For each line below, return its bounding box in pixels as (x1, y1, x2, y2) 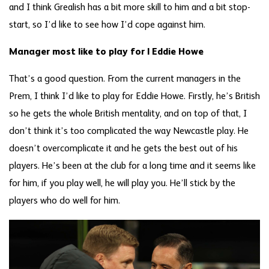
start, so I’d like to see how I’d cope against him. (9, 20, 205, 30)
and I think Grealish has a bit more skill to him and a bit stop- (9, 2, 250, 13)
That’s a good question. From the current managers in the (9, 74, 241, 84)
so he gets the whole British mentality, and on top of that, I (9, 109, 247, 119)
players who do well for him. (9, 196, 120, 206)
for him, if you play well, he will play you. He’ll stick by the (9, 178, 235, 189)
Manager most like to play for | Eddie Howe (9, 47, 204, 57)
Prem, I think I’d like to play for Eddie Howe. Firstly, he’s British (9, 91, 260, 101)
